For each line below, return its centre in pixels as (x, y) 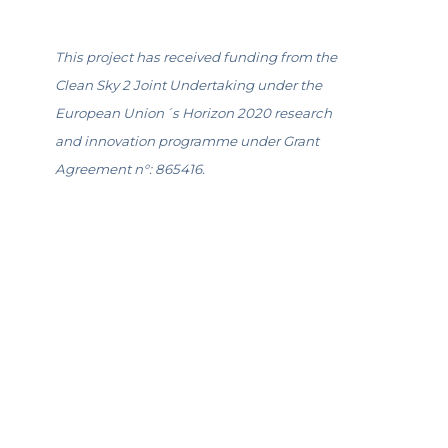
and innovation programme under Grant (187, 141)
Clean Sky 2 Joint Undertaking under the (188, 85)
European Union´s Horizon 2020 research (193, 113)
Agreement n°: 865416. (130, 169)
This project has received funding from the (196, 57)
